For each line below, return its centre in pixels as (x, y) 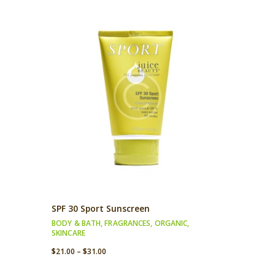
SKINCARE (68, 233)
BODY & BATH (76, 223)
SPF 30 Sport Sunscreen (101, 209)
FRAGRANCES (128, 223)
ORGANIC (171, 223)
